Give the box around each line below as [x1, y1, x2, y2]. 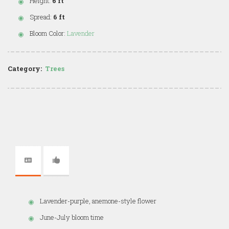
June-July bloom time [40, 213, 104, 222]
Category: [8, 64, 42, 74]
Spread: [30, 12, 52, 22]
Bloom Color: [30, 29, 65, 38]
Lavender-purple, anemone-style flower [40, 196, 156, 206]
